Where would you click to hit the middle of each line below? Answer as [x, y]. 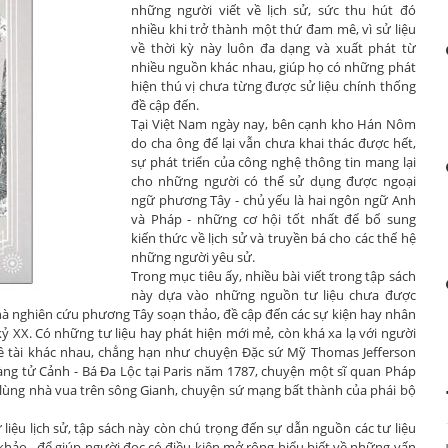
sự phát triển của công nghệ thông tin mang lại [273, 162]
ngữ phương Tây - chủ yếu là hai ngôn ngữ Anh [273, 200]
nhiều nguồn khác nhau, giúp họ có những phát [273, 67]
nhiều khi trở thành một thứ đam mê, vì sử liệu [273, 29]
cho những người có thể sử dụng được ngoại [273, 181]
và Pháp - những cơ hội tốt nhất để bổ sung [273, 219]
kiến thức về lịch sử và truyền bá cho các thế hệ [273, 238]
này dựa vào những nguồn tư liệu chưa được [273, 295]
